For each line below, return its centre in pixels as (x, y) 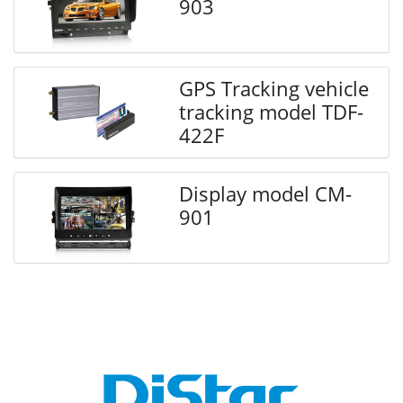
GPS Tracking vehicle (274, 89)
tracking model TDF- (272, 112)
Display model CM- (266, 194)
